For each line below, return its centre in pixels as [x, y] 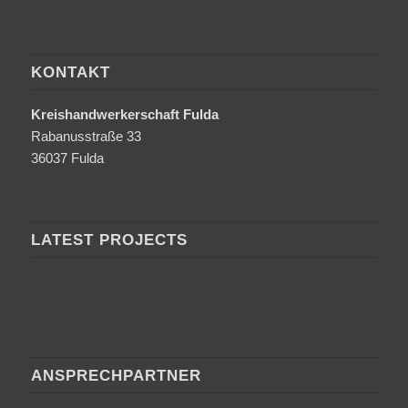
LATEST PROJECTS [109, 239]
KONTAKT [70, 72]
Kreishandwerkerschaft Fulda [124, 115]
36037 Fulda [67, 158]
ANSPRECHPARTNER [116, 375]
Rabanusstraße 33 [86, 137]
